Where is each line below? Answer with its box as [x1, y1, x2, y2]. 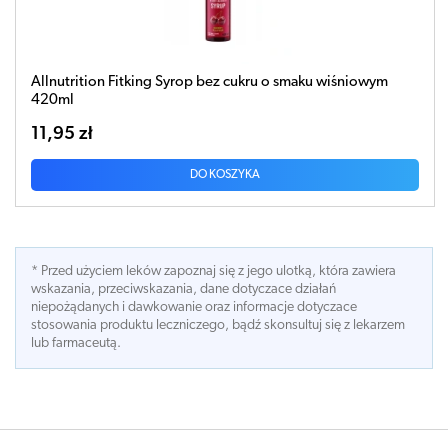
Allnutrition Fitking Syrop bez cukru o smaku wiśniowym [31, 74, 388, 90]
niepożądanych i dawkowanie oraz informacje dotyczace [31, 299, 357, 315]
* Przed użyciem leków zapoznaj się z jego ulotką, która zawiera [31, 263, 396, 279]
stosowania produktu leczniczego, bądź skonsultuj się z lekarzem [31, 317, 405, 333]
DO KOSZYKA [190, 168, 260, 181]
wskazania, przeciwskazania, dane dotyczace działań [31, 281, 336, 297]
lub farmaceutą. [31, 335, 121, 351]
